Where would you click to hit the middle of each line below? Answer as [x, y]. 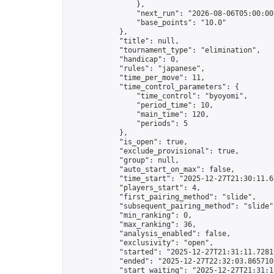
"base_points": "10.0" [147, 23]
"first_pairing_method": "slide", [162, 197]
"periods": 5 [128, 124]
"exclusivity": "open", [141, 243]
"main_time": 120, [139, 114]
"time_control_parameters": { [154, 87]
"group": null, [124, 160]
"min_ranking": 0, [130, 215]
